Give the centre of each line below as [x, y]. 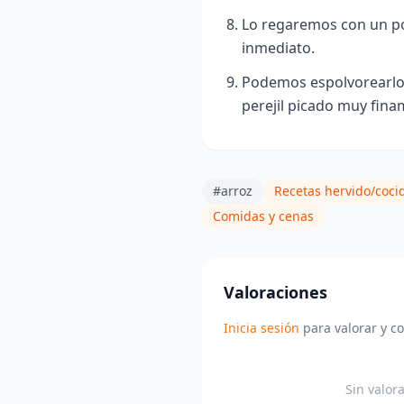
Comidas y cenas [263, 216]
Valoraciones [275, 292]
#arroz [233, 190]
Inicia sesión [262, 327]
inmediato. [278, 47]
